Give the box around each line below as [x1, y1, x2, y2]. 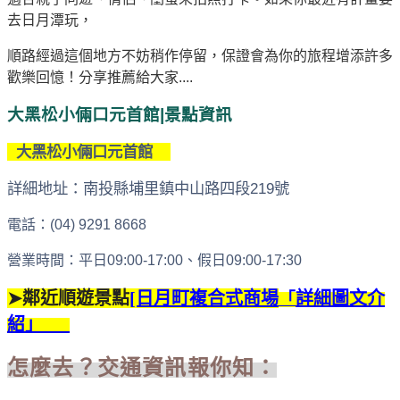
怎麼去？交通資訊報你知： [7, 355, 278, 379]
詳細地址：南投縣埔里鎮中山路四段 [7, 179, 250, 197]
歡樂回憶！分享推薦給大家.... [7, 69, 193, 85]
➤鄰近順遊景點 [7, 287, 129, 308]
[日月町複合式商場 [129, 287, 279, 308]
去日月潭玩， [7, 12, 93, 28]
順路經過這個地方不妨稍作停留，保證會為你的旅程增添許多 [7, 47, 393, 63]
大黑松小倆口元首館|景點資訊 [7, 104, 232, 124]
